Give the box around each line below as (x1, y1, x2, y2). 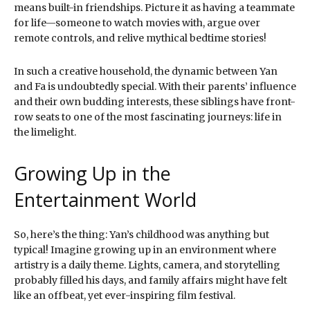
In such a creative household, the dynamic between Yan (14, 64, 277, 77)
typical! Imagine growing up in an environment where (14, 243, 276, 256)
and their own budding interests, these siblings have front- (14, 95, 295, 108)
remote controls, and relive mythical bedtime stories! (14, 31, 266, 44)
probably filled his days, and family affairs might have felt (14, 273, 287, 286)
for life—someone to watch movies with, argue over (14, 16, 260, 29)
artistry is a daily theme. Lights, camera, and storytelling (14, 258, 280, 271)
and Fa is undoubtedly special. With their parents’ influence (14, 80, 296, 93)
